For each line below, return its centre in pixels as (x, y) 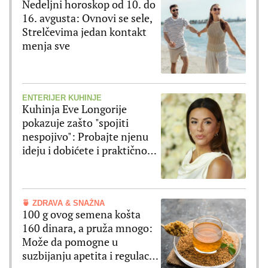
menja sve (46, 46)
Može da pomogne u (70, 241)
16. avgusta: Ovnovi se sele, (87, 18)
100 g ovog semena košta (81, 214)
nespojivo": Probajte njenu (85, 137)
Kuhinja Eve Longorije (74, 109)
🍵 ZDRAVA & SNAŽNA (63, 203)
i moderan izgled (62, 164)
